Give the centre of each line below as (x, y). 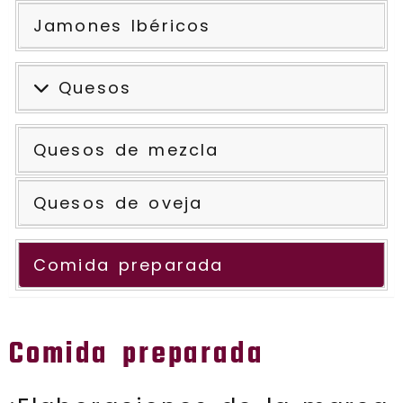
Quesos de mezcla (126, 150)
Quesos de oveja (118, 203)
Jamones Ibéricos (122, 26)
